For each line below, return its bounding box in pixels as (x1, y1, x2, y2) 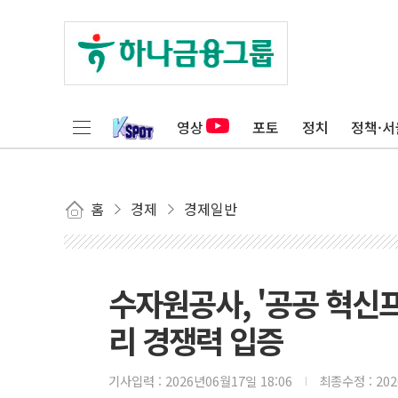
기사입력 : (108, 371, 165, 390)
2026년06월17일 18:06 (165, 371, 292, 390)
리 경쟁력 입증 (108, 317, 283, 362)
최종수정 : (319, 371, 376, 390)
